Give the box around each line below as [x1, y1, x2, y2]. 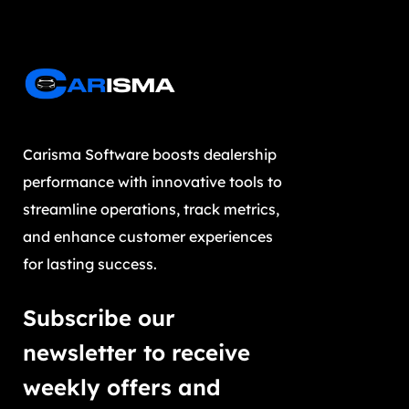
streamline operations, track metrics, [23, 200, 279, 219]
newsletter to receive [23, 339, 250, 367]
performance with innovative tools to [23, 173, 282, 192]
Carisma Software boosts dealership [23, 145, 277, 164]
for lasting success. [23, 255, 157, 274]
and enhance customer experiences [23, 227, 273, 246]
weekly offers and [23, 373, 221, 402]
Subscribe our [23, 304, 175, 332]
